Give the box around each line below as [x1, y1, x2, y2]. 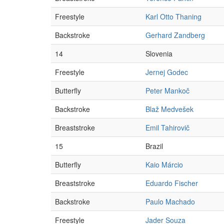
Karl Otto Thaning [145, 11, 201, 21]
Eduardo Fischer [145, 178, 198, 188]
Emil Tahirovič [145, 122, 189, 132]
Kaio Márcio [145, 159, 183, 169]
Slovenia [145, 48, 172, 58]
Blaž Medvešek [145, 104, 193, 114]
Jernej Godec [145, 67, 188, 77]
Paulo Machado [145, 196, 195, 206]
